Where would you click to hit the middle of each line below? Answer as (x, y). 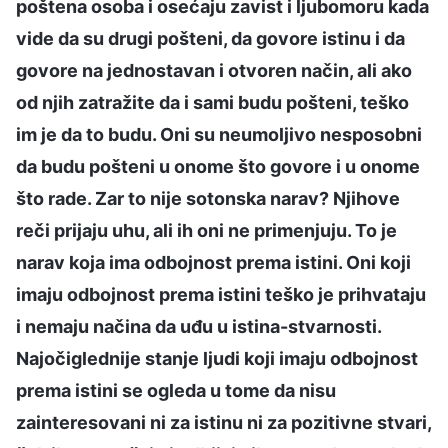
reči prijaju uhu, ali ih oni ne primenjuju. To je (206, 230)
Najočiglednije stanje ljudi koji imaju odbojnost (217, 358)
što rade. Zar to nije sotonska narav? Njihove (208, 198)
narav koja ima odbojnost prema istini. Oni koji (213, 262)
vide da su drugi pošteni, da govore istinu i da (210, 38)
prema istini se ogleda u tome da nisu (176, 390)
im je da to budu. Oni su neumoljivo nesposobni (219, 134)
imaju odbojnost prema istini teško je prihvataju (221, 294)
